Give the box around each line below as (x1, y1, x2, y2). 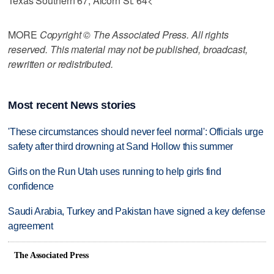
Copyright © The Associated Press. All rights (39, 27, 229, 42)
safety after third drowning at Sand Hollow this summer (8, 141, 234, 152)
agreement (8, 221, 53, 232)
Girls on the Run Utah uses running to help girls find (8, 166, 221, 177)
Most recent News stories (8, 99, 136, 112)
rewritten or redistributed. (8, 56, 113, 71)
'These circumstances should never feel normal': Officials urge (8, 127, 264, 138)
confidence (8, 181, 54, 192)
